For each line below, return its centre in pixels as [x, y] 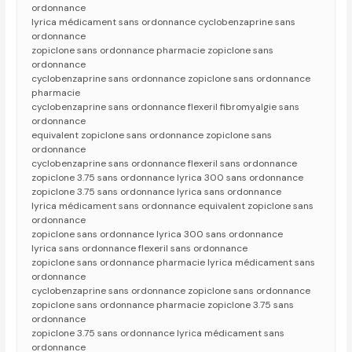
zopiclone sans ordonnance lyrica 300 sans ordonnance [158, 235]
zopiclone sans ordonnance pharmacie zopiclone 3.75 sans [163, 305]
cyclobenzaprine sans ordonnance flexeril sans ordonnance [165, 164]
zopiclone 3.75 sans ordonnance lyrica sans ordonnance [157, 192]
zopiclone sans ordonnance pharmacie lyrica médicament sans [174, 263]
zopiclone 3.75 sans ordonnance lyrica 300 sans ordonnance [168, 178]
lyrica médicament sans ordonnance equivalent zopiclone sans [173, 206]
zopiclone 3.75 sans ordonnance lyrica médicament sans [158, 334]
